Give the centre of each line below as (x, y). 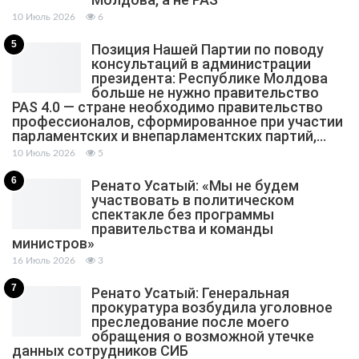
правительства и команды (182, 228)
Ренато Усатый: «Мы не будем (195, 185)
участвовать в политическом (193, 200)
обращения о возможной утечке (203, 336)
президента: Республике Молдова (210, 78)
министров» (53, 243)
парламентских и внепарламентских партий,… (169, 135)
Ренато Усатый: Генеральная (190, 292)
